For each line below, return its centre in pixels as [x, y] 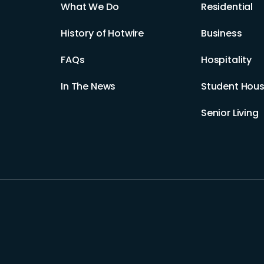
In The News [88, 86]
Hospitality [226, 60]
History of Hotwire [103, 33]
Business [221, 33]
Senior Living [230, 113]
